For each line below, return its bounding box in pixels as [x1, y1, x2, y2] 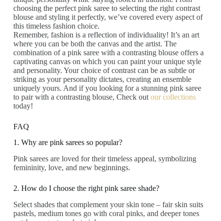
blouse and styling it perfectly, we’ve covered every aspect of [13, 12, 203, 21]
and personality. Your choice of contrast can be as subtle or [13, 66, 195, 74]
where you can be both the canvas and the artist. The [13, 39, 177, 48]
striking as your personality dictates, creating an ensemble [13, 74, 191, 83]
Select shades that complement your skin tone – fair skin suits [13, 200, 203, 209]
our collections [150, 92, 196, 101]
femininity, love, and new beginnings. [13, 163, 130, 172]
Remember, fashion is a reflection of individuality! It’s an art [13, 30, 199, 39]
